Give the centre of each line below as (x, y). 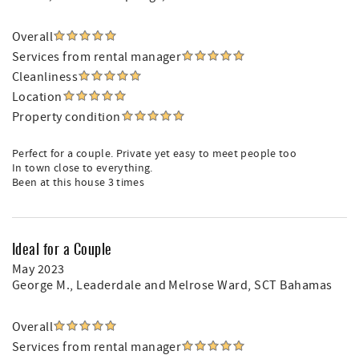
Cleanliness (45, 77)
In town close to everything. (83, 168)
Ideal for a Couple (62, 248)
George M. (41, 285)
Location (37, 97)
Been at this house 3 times (79, 183)
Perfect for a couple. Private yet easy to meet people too (154, 154)
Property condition (67, 117)
